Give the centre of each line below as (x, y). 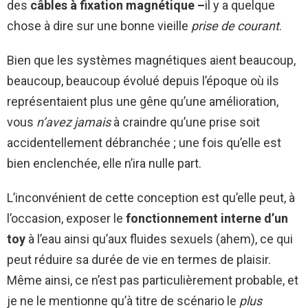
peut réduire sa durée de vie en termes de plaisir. (139, 259)
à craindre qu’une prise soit (185, 122)
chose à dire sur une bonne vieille (99, 25)
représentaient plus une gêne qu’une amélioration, (143, 101)
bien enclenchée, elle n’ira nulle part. (104, 163)
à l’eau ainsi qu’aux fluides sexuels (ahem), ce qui (159, 239)
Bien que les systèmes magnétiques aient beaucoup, (151, 60)
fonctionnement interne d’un (207, 218)
